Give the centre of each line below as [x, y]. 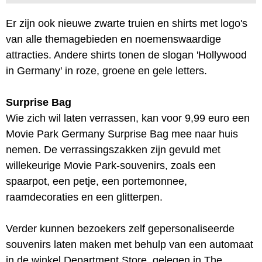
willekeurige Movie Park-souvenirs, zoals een [111, 165]
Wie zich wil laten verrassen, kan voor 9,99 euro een [128, 118]
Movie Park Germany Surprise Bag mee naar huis [122, 134]
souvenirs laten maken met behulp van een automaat [130, 244]
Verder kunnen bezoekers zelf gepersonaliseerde [120, 228]
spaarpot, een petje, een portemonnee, [96, 181]
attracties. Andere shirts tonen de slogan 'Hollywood [126, 55]
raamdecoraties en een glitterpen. [84, 197]
